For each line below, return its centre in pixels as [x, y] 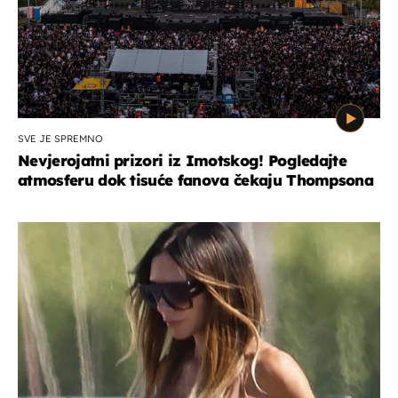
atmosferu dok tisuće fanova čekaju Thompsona [196, 179]
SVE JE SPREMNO [60, 138]
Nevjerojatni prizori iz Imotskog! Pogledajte [183, 160]
